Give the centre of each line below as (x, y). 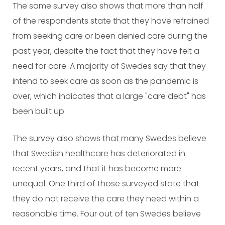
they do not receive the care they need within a (106, 199)
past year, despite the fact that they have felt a (106, 51)
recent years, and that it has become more (97, 168)
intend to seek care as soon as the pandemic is (105, 81)
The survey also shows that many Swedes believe (109, 138)
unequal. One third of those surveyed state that (106, 184)
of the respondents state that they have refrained (111, 21)
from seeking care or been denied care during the (110, 36)
